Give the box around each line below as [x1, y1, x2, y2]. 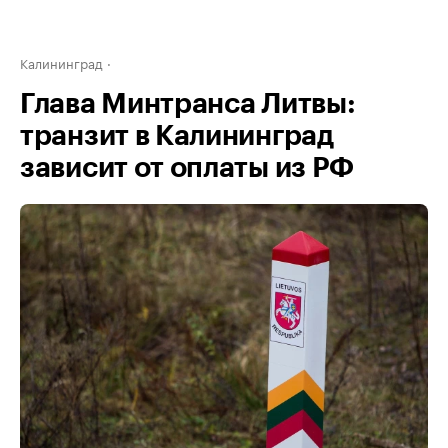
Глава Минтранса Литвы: [20, 90, 356, 118]
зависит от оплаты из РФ [20, 154, 355, 182]
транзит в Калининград [20, 122, 334, 150]
